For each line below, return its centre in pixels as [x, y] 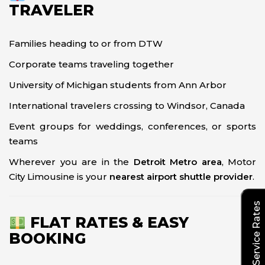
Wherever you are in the [71, 162]
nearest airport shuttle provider [181, 177]
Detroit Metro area [177, 162]
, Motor [239, 162]
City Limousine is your [59, 177]
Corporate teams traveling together [91, 64]
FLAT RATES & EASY [107, 222]
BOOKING [47, 238]
